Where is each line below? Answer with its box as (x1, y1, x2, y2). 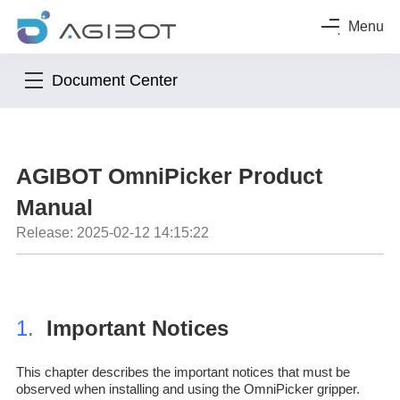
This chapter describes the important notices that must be (15, 364, 350, 380)
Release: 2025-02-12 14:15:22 (15, 225, 209, 241)
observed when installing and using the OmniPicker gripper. (15, 381, 360, 397)
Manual (15, 195, 93, 221)
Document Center (51, 71, 178, 89)
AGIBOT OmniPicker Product (15, 163, 322, 189)
